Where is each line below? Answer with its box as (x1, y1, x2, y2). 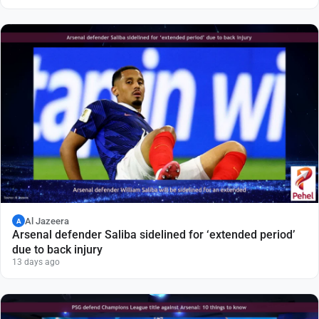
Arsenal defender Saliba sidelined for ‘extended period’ (12, 228, 295, 242)
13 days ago (12, 257, 60, 268)
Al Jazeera (25, 215, 69, 226)
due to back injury (12, 243, 103, 257)
